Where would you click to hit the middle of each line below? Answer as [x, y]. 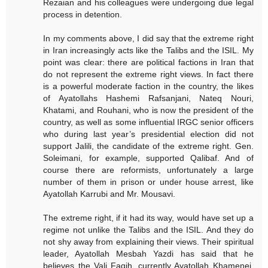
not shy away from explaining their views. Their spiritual [148, 242]
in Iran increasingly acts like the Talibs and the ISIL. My [148, 51]
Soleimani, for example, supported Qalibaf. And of [148, 158]
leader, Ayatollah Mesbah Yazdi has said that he [148, 254]
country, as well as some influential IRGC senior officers [148, 122]
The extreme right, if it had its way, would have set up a [148, 218]
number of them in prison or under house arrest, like [148, 182]
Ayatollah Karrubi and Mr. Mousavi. [109, 194]
